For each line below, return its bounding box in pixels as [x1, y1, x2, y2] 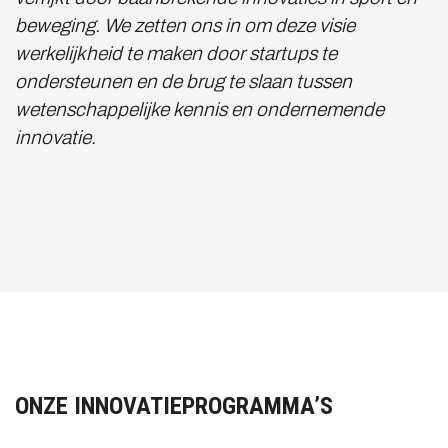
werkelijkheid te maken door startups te [15, 43, 337, 64]
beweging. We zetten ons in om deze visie [15, 15, 355, 36]
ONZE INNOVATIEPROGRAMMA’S [15, 392, 333, 420]
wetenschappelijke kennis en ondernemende [15, 99, 384, 120]
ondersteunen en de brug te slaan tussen [15, 71, 352, 92]
